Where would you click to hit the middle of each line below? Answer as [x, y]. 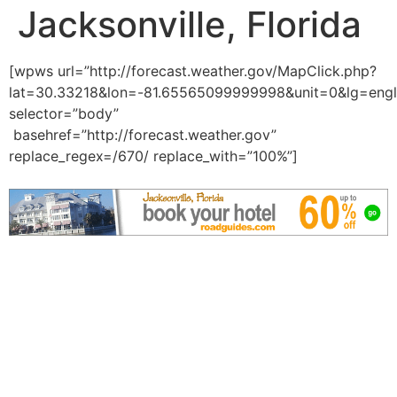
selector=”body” [64, 113]
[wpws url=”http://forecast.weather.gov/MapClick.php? [193, 71]
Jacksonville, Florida [190, 24]
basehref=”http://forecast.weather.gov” [143, 135]
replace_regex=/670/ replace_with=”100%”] [153, 156]
